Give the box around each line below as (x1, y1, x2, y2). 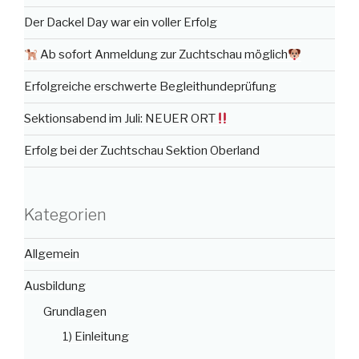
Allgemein (24, 247, 79, 262)
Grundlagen (43, 304, 107, 319)
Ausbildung (24, 279, 86, 294)
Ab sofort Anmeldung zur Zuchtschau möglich (38, 47, 288, 63)
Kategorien (24, 204, 107, 224)
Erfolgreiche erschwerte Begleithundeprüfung (24, 79, 276, 95)
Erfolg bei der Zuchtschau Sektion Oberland (24, 143, 260, 159)
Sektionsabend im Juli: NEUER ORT (24, 111, 216, 127)
